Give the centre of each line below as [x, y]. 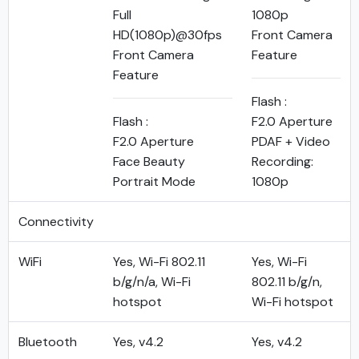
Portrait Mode [154, 182]
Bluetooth [48, 342]
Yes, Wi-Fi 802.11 [159, 262]
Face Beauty [149, 161]
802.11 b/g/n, [287, 282]
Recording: [282, 161]
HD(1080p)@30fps [167, 35]
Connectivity [56, 222]
